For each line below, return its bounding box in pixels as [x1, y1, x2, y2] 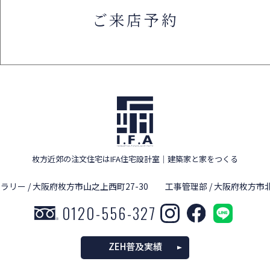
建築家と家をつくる [168, 152, 238, 165]
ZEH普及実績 [108, 240, 162, 253]
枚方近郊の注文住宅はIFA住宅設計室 [32, 152, 160, 165]
